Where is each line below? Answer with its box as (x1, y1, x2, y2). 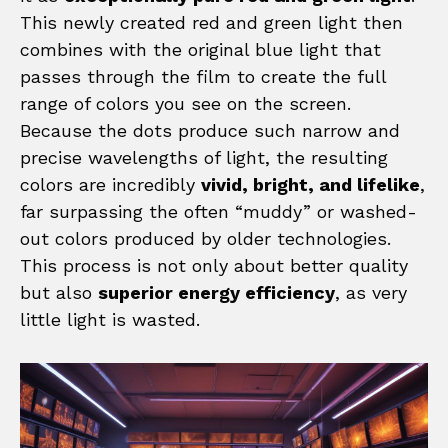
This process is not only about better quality (20, 254, 408, 276)
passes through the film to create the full (20, 65, 386, 87)
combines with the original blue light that (20, 38, 381, 60)
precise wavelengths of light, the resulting (20, 146, 388, 168)
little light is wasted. (20, 308, 200, 330)
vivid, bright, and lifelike (201, 173, 420, 195)
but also (20, 281, 98, 303)
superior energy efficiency (98, 281, 335, 303)
